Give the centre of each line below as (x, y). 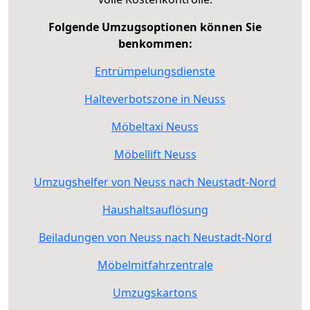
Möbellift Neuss (155, 154)
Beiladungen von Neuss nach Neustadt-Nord (155, 237)
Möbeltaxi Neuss (155, 126)
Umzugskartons (155, 292)
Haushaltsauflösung (155, 209)
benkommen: (155, 43)
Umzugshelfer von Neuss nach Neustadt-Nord (155, 182)
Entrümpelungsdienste (155, 71)
